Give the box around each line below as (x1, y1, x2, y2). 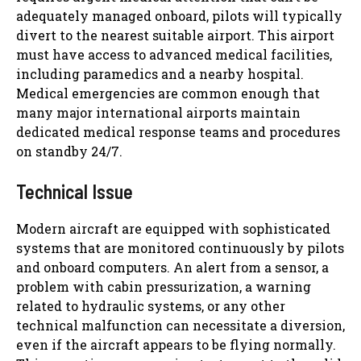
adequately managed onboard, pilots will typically (16, 6, 342, 24)
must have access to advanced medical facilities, (16, 45, 332, 63)
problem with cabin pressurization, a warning (16, 277, 311, 295)
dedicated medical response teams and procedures (16, 122, 340, 140)
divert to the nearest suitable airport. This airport (16, 26, 334, 44)
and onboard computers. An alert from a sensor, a (16, 258, 329, 276)
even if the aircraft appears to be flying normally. (16, 335, 336, 353)
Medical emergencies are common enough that (16, 84, 320, 102)
